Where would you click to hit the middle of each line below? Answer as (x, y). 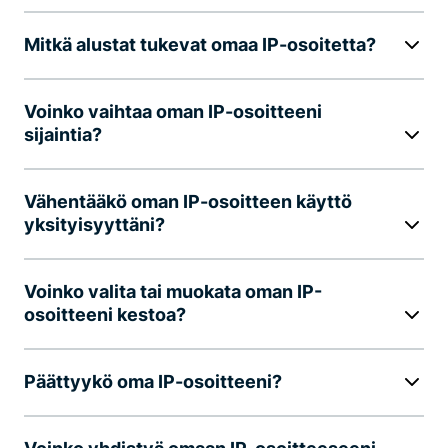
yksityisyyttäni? (94, 224)
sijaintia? (63, 134)
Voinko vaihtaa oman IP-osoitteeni (173, 111)
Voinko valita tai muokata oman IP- (173, 291)
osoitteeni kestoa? (105, 314)
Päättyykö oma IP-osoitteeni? (153, 381)
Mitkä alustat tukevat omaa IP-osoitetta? (200, 44)
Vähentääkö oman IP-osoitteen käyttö (188, 201)
